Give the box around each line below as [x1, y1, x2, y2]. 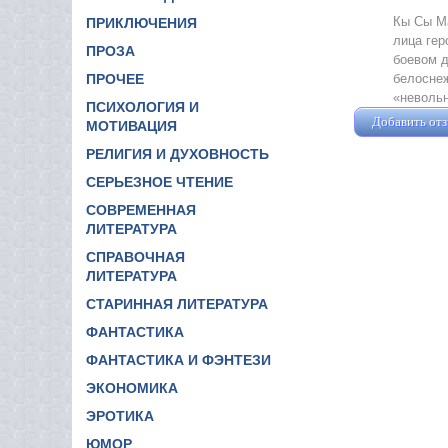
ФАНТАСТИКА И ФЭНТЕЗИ [86, 351, 271, 368]
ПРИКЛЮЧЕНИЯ [86, 14, 197, 31]
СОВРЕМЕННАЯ [86, 201, 196, 218]
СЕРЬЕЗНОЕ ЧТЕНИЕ [86, 173, 233, 190]
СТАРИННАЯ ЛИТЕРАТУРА [86, 295, 268, 312]
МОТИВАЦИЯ [86, 117, 177, 134]
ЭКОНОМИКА [86, 379, 178, 396]
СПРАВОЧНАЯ [86, 248, 185, 265]
